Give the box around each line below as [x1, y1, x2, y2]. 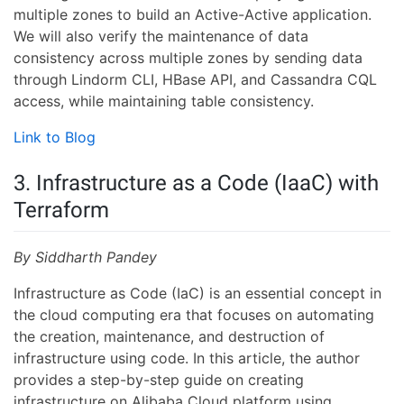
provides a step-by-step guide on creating [14, 370, 304, 389]
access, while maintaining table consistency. [14, 92, 314, 111]
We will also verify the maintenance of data [14, 27, 308, 46]
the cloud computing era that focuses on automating [14, 305, 374, 324]
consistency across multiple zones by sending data [14, 49, 363, 68]
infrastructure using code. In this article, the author [14, 348, 360, 367]
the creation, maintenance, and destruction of [14, 326, 325, 345]
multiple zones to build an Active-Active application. [14, 5, 372, 24]
